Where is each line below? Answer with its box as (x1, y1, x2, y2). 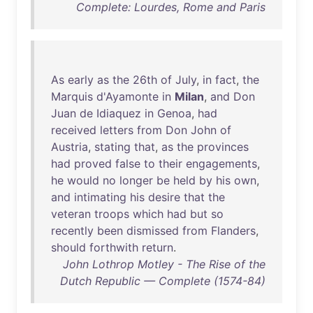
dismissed (126, 224, 179, 238)
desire (148, 190, 180, 204)
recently (51, 224, 94, 238)
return (142, 240, 173, 254)
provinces (197, 140, 249, 154)
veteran (51, 207, 91, 221)
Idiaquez (96, 106, 141, 120)
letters (100, 123, 133, 137)
